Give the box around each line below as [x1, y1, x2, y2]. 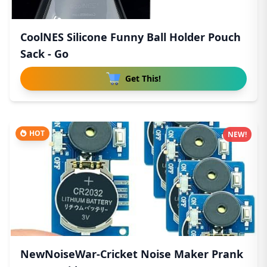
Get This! [125, 73, 161, 84]
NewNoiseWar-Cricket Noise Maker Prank [20, 247, 243, 261]
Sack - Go [20, 46, 69, 61]
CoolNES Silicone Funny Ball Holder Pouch [20, 30, 241, 44]
